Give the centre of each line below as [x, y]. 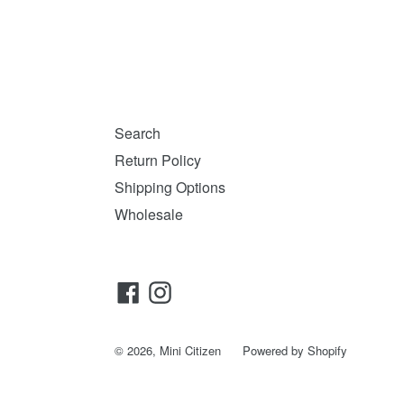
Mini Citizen [190, 350]
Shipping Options [170, 187]
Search [138, 133]
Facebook [170, 290]
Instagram [202, 290]
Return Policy [158, 160]
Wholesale [149, 214]
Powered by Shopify [295, 350]
